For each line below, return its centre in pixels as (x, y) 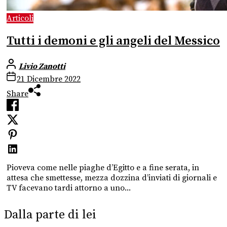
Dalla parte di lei (50, 215)
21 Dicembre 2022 (49, 79)
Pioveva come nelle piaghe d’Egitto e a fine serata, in (103, 167)
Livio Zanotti (42, 66)
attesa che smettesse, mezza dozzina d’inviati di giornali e (112, 178)
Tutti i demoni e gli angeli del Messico (113, 41)
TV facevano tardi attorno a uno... (69, 188)
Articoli (20, 18)
